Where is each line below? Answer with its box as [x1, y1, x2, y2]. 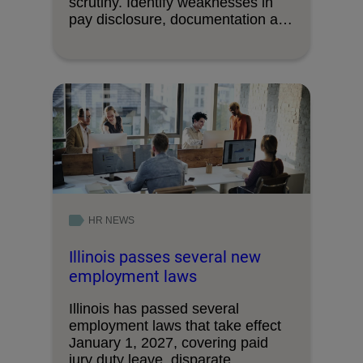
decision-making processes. [69, 28, 249, 45]
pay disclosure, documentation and [69, 11, 294, 28]
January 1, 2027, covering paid [69, 334, 268, 351]
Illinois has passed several [69, 300, 239, 317]
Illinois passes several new [69, 246, 261, 267]
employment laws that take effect [69, 317, 281, 334]
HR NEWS [88, 214, 135, 226]
